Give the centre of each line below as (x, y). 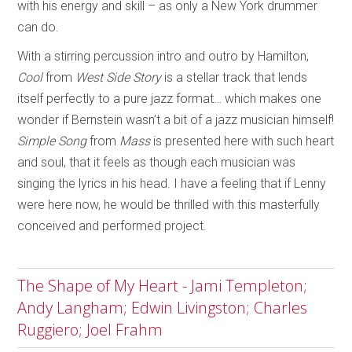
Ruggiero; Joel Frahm (90, 330)
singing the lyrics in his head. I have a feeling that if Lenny (172, 184)
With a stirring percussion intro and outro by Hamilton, (163, 57)
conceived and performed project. (112, 226)
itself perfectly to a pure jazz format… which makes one (170, 99)
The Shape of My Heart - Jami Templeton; (163, 286)
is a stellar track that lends (236, 78)
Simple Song (54, 141)
